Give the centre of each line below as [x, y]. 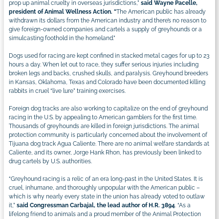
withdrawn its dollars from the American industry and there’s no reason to [108, 20]
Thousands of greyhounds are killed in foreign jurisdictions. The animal [104, 126]
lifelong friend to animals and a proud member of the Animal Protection [105, 214]
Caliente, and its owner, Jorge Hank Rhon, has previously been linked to [105, 152]
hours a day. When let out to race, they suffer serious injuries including [104, 64]
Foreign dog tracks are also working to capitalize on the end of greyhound [108, 108]
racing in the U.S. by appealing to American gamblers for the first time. [103, 117]
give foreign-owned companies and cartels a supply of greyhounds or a [105, 29]
